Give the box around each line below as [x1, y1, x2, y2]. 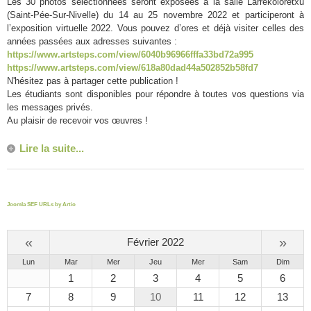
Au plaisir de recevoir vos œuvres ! [7, 115, 148, 126]
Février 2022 [127, 236, 184, 249]
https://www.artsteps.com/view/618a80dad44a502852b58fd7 [7, 62, 258, 74]
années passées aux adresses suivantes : [7, 36, 177, 47]
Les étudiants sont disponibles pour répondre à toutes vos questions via [7, 89, 304, 100]
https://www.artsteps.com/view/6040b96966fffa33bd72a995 [7, 49, 253, 60]
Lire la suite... [19, 142, 84, 155]
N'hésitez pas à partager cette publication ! [7, 76, 178, 87]
